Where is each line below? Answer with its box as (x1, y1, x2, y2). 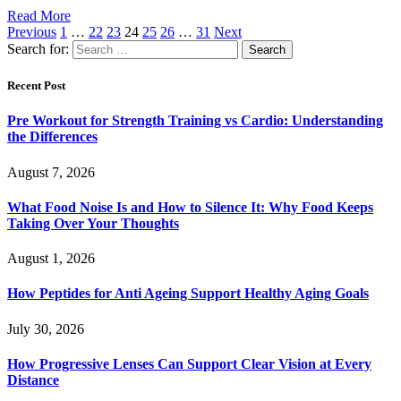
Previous (7, 24, 56, 39)
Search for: (7, 41, 69, 56)
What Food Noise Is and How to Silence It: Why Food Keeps (7, 199, 373, 215)
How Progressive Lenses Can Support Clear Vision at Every (7, 355, 371, 371)
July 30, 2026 (7, 320, 84, 337)
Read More (7, 8, 71, 23)
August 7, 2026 (7, 164, 95, 180)
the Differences (7, 129, 98, 145)
